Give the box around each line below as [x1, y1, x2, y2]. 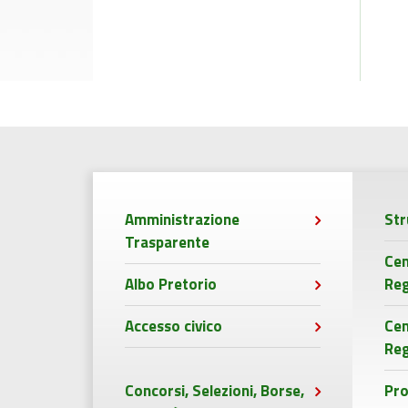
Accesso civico [125, 314, 222, 338]
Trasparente [125, 230, 209, 254]
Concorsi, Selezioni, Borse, [125, 379, 304, 403]
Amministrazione [125, 208, 240, 231]
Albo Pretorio [125, 272, 217, 296]
